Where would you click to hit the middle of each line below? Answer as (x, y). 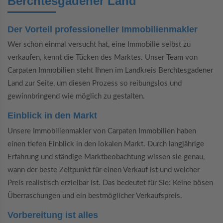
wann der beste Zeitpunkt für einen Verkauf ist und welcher (104, 170)
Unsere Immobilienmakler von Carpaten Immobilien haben (102, 131)
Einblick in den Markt (52, 116)
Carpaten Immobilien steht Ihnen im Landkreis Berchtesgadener (110, 71)
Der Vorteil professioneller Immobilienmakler (103, 29)
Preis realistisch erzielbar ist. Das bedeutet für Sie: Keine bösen (110, 183)
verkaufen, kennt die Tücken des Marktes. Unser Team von (103, 58)
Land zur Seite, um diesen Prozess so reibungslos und (95, 84)
